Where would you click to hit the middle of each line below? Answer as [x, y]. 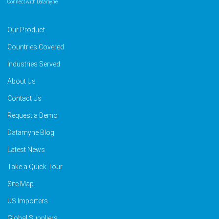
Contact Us [24, 98]
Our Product [26, 30]
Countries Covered [36, 47]
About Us [22, 81]
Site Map [21, 184]
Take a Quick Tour [35, 167]
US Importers [28, 201]
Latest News [26, 150]
